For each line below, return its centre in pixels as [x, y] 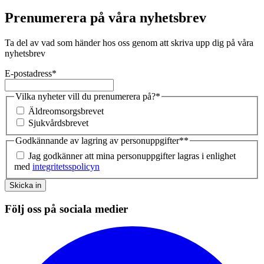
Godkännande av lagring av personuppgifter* [100, 141]
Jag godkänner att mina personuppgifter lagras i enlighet [132, 156]
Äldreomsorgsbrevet [66, 111]
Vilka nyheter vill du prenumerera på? [85, 96]
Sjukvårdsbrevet [58, 123]
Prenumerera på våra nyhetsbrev [105, 17]
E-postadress [28, 73]
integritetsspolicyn [66, 166]
